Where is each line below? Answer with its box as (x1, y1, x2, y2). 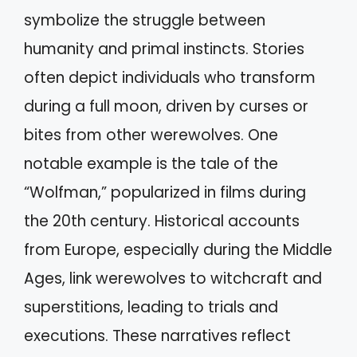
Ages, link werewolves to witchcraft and (24, 267, 322, 289)
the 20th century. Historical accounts (24, 210, 300, 232)
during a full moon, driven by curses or (24, 95, 308, 117)
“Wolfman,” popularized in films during (24, 181, 306, 203)
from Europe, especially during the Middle (24, 238, 332, 261)
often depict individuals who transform (24, 66, 316, 88)
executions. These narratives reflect (24, 324, 291, 347)
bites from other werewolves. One (24, 124, 278, 146)
